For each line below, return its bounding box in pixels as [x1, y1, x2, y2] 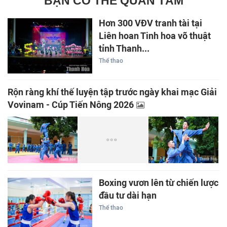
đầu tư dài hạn [98, 190, 157, 202]
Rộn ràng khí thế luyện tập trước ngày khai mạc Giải [8, 87, 217, 98]
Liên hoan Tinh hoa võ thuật [98, 30, 211, 42]
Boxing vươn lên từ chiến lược [98, 177, 218, 189]
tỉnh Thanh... [98, 43, 149, 54]
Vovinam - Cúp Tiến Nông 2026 [8, 99, 134, 111]
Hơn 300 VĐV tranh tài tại [98, 17, 202, 29]
